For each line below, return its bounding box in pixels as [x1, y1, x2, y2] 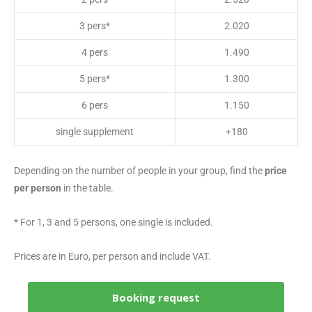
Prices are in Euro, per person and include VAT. [14, 250, 211, 262]
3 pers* [79, 19, 110, 31]
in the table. [61, 182, 114, 194]
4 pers [81, 46, 108, 58]
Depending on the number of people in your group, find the [14, 164, 265, 176]
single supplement [56, 125, 134, 137]
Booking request [112, 290, 200, 304]
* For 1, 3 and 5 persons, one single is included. [14, 216, 213, 228]
